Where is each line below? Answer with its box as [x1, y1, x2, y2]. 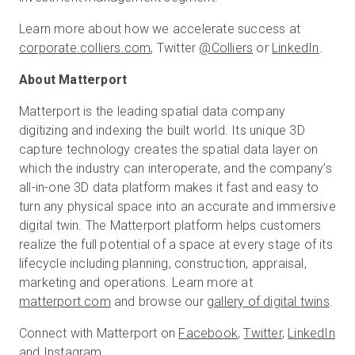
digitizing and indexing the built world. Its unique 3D [19, 123, 305, 138]
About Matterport [19, 72, 128, 87]
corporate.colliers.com [19, 40, 151, 55]
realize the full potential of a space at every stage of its [19, 237, 333, 252]
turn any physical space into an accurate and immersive [19, 199, 336, 214]
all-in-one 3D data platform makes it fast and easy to [19, 180, 319, 195]
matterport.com [19, 294, 111, 309]
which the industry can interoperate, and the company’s [19, 161, 332, 176]
